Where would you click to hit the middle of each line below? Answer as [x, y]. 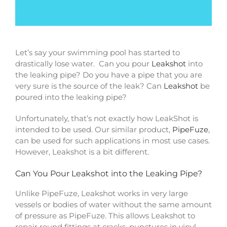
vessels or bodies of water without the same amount [113, 205]
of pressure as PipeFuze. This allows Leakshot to [105, 216]
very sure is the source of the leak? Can [89, 86]
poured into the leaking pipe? [71, 97]
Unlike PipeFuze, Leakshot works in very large [101, 194]
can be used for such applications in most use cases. [112, 141]
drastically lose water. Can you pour [83, 64]
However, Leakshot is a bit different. [82, 152]
